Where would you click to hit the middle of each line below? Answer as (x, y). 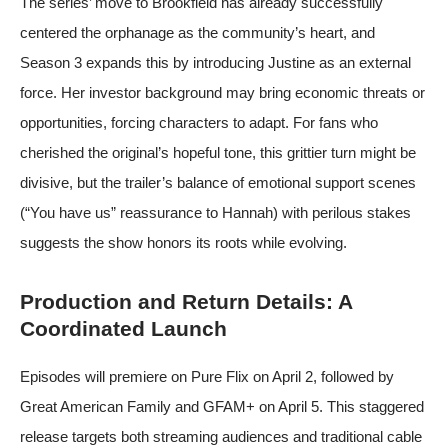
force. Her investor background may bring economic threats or (222, 92)
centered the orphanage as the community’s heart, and (197, 32)
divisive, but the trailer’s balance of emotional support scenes (218, 182)
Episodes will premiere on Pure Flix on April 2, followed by (207, 376)
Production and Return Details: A (186, 301)
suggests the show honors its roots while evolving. (183, 242)
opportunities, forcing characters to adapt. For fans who (199, 122)
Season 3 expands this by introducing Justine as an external (215, 62)
